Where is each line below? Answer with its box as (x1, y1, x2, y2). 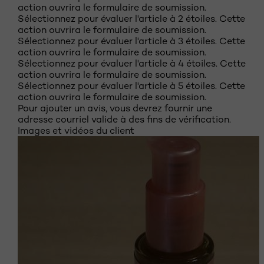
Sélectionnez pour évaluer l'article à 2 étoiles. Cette (18, 13, 245, 24)
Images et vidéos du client (18, 125, 134, 136)
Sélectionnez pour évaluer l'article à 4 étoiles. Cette (18, 58, 246, 69)
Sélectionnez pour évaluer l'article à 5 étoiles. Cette (18, 80, 245, 91)
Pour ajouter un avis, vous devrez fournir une (18, 103, 212, 114)
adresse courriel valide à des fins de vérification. (18, 114, 231, 125)
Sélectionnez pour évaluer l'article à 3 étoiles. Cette (18, 35, 245, 47)
